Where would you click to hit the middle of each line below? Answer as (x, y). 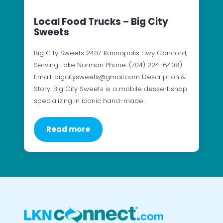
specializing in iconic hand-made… (90, 101)
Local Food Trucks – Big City (101, 21)
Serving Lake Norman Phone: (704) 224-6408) (108, 65)
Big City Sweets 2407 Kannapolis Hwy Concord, (111, 53)
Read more (68, 129)
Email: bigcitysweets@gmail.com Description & (110, 77)
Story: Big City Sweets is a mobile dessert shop (111, 89)
